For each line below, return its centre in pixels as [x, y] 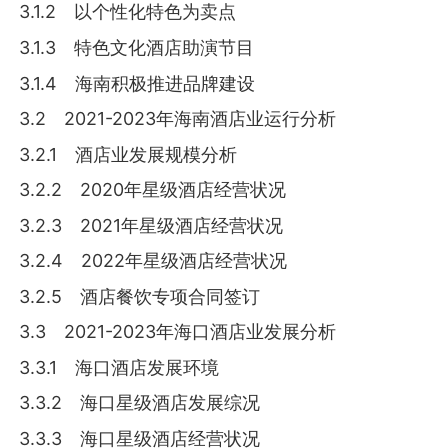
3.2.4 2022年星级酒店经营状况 [153, 261]
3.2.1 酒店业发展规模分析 [128, 154]
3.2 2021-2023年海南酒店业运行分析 [178, 119]
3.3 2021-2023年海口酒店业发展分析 [178, 332]
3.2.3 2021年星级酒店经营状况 [151, 225]
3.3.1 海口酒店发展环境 [119, 367]
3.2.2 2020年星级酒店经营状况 [153, 190]
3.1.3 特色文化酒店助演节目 [137, 47]
